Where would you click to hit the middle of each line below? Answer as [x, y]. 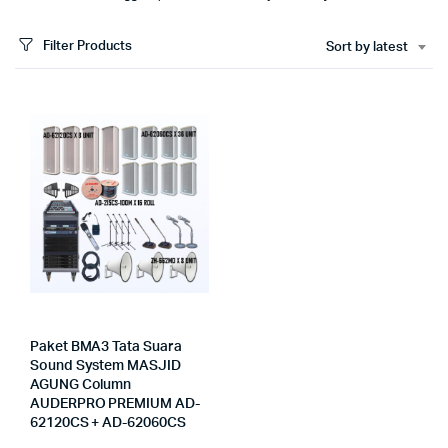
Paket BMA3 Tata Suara [106, 347]
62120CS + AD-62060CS [108, 423]
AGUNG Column [81, 385]
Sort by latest [367, 47]
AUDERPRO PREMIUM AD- [115, 404]
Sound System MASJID [105, 366]
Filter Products [87, 46]
